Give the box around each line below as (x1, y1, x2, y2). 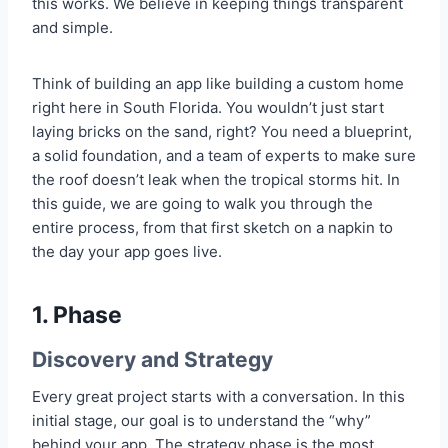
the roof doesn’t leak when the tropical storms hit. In (32, 169, 400, 189)
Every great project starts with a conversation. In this (32, 387, 405, 407)
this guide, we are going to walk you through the (32, 193, 373, 213)
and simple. (32, 17, 113, 37)
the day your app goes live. (32, 241, 222, 261)
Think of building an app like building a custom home (32, 73, 404, 93)
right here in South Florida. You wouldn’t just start (32, 97, 384, 117)
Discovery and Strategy (32, 346, 273, 372)
